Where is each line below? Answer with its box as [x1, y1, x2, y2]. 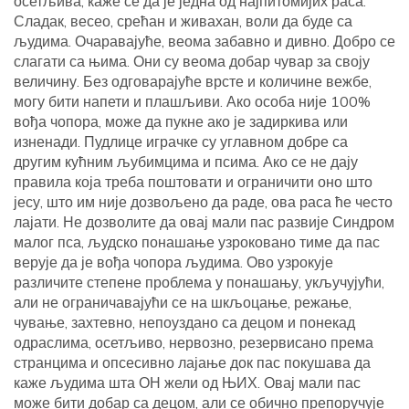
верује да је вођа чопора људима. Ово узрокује [14, 253, 333, 272]
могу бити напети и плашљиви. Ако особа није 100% [14, 92, 371, 111]
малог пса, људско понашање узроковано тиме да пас [14, 233, 380, 252]
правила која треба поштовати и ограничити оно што [14, 173, 372, 192]
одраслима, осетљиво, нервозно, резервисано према [14, 333, 373, 352]
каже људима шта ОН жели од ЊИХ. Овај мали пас [14, 373, 361, 393]
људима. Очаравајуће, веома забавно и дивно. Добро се [14, 32, 395, 51]
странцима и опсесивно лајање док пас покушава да [14, 353, 371, 372]
